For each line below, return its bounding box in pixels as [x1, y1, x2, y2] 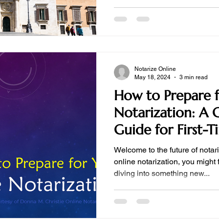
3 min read [179, 73, 208, 81]
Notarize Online [134, 66, 176, 72]
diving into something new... [114, 169, 210, 178]
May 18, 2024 [134, 73, 171, 81]
